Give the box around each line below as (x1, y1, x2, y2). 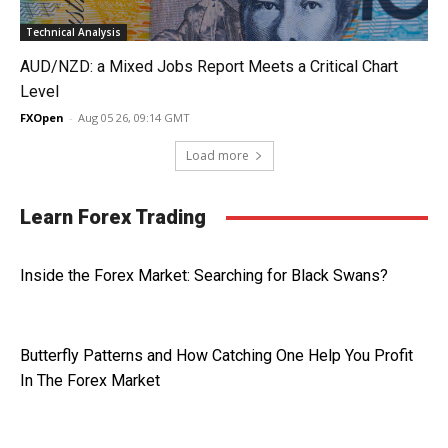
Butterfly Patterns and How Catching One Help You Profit (20, 346, 413, 365)
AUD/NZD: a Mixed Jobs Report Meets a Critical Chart (20, 57, 398, 76)
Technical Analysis (26, 25, 121, 39)
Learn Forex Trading (20, 205, 206, 229)
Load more (185, 147, 249, 164)
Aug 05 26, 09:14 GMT (78, 110, 190, 125)
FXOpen (20, 110, 64, 125)
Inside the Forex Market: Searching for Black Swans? (20, 266, 388, 285)
